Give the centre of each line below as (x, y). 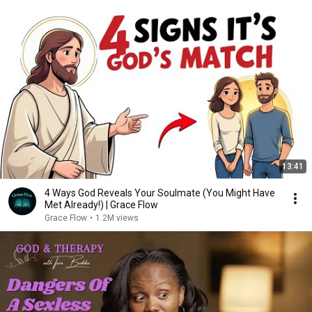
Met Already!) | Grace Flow (101, 205)
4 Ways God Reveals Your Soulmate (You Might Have (160, 193)
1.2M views (117, 218)
